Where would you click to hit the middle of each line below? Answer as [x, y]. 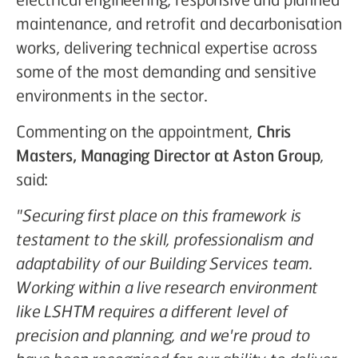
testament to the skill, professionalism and [165, 239]
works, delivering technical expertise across [167, 47]
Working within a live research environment [167, 287]
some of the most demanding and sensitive [166, 71]
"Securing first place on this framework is [159, 215]
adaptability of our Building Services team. [165, 263]
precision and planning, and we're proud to [163, 335]
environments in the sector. [112, 95]
